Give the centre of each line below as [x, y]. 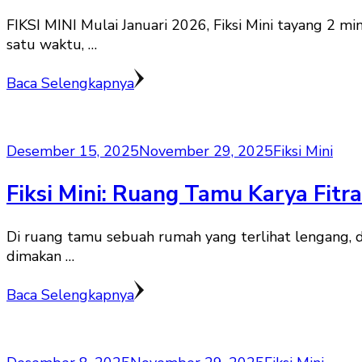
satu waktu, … [52, 45]
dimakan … [40, 257]
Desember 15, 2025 [73, 152]
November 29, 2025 [206, 152]
